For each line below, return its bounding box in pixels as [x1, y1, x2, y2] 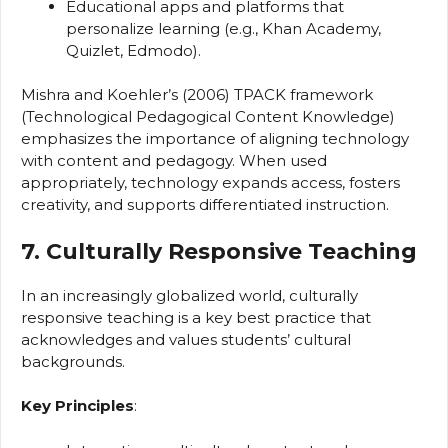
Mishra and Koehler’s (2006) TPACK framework [21, 85, 373, 105]
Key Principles [21, 396, 134, 416]
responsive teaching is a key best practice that [21, 307, 371, 327]
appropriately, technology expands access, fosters [21, 173, 400, 193]
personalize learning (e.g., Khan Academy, [66, 18, 381, 38]
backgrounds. [21, 351, 125, 371]
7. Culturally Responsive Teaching [21, 237, 417, 265]
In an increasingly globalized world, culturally [21, 285, 358, 305]
